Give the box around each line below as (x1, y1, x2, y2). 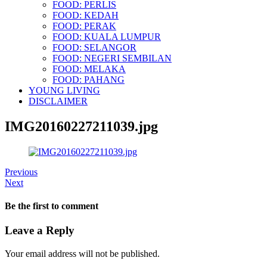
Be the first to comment (5, 200, 98, 211)
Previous (5, 166, 38, 177)
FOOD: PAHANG (52, 74, 125, 85)
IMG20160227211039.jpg (5, 118, 158, 134)
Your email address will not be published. (5, 248, 160, 259)
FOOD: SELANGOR (52, 42, 136, 52)
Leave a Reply (5, 224, 74, 237)
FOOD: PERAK (52, 20, 116, 31)
